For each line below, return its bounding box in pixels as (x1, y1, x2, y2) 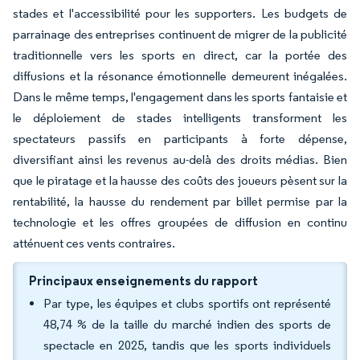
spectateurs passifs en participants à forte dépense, (13, 131, 347, 146)
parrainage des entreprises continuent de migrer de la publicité (13, 27, 347, 42)
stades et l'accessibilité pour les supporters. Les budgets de (13, 6, 347, 21)
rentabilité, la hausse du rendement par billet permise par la (13, 194, 347, 209)
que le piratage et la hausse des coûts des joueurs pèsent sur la (13, 173, 347, 188)
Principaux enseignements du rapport (29, 272, 258, 288)
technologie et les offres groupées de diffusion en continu (13, 215, 347, 230)
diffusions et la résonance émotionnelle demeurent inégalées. (13, 68, 347, 84)
